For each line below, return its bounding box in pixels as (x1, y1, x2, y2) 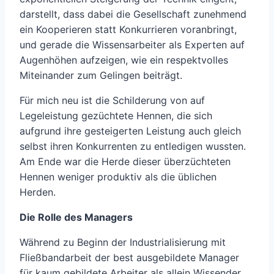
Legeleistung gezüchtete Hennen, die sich (20, 109, 212, 122)
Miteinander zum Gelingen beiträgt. (20, 69, 182, 82)
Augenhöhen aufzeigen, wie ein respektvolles (20, 54, 228, 67)
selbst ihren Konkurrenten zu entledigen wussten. (20, 140, 246, 153)
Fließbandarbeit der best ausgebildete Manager (20, 251, 239, 264)
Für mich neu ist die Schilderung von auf (20, 94, 205, 107)
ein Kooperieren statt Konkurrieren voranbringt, (20, 23, 237, 36)
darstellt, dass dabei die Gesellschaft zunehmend (20, 8, 246, 21)
